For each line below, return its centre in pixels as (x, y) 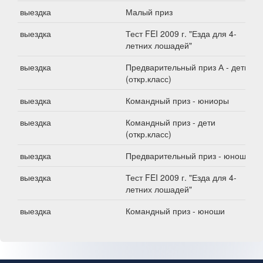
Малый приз (149, 12)
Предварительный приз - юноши (188, 156)
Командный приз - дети (171, 122)
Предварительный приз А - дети (187, 67)
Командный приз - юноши (175, 211)
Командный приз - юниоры (177, 100)
